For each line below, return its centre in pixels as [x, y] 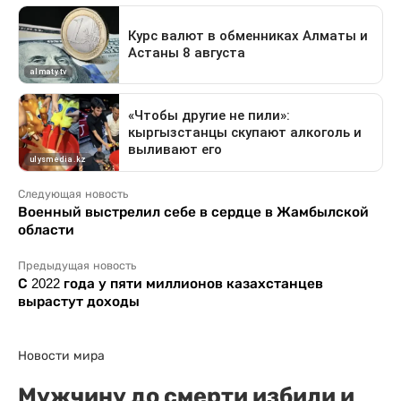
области [46, 230]
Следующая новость [73, 195]
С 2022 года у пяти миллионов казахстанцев [171, 284]
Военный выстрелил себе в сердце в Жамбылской [193, 212]
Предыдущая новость [77, 266]
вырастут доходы [79, 302]
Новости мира [61, 356]
